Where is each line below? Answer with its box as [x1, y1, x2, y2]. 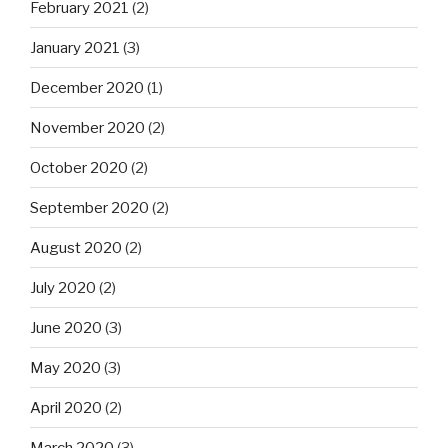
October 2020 [30, 158, 128, 177]
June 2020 [30, 318, 102, 337]
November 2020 [30, 118, 145, 137]
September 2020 [30, 198, 149, 217]
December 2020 [30, 78, 144, 97]
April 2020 [30, 398, 102, 417]
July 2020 [30, 278, 96, 297]
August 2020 [30, 238, 122, 257]
